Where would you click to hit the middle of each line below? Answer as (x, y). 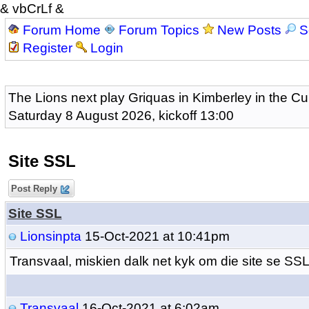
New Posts (249, 30)
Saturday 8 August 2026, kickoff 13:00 (121, 116)
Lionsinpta (50, 236)
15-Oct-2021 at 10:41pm (155, 236)
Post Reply (34, 189)
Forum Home (61, 30)
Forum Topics (159, 30)
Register (47, 48)
